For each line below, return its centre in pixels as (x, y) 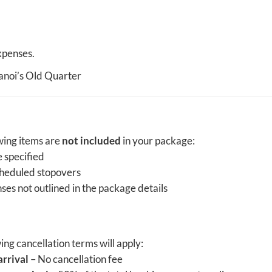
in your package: (158, 140)
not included (91, 140)
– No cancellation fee (75, 259)
